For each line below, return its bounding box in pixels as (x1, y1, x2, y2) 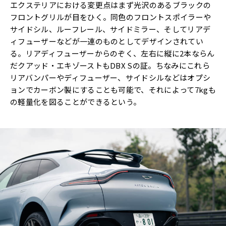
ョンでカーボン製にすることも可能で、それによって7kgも (10, 84, 216, 95)
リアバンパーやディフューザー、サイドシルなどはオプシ (10, 72, 211, 83)
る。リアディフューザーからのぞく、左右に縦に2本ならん (10, 47, 215, 59)
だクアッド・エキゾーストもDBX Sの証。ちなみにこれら (10, 60, 210, 71)
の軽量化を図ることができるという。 (10, 96, 141, 107)
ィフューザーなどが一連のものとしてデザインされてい (10, 35, 204, 46)
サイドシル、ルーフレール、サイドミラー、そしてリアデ (10, 23, 211, 34)
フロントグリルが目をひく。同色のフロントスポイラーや (10, 11, 211, 22)
